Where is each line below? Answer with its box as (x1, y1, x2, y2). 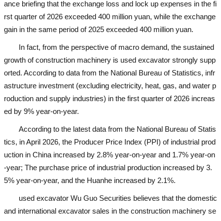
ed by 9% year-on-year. (4, 107, 79, 116)
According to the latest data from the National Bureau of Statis (19, 125, 216, 134)
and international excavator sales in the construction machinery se (4, 207, 216, 216)
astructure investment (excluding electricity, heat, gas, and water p (4, 81, 216, 90)
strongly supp (172, 56, 216, 65)
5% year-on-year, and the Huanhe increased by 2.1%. (4, 176, 176, 185)
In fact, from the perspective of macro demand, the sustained (19, 43, 214, 52)
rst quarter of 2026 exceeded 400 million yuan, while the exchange (4, 12, 216, 21)
